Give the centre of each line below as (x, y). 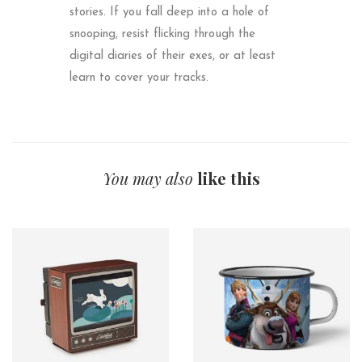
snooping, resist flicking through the (162, 35)
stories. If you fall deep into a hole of (169, 13)
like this (228, 178)
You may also (149, 178)
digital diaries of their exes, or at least (172, 57)
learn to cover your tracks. (139, 78)
